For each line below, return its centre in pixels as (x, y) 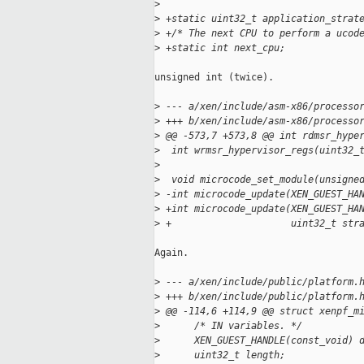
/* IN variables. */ (231, 326)
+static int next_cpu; (223, 48)
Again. (171, 253)
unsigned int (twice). (214, 78)
